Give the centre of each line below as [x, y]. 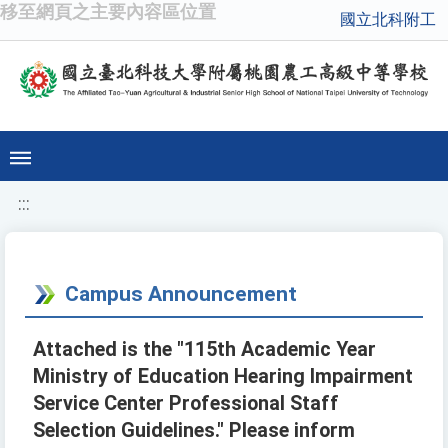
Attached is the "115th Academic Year [204, 350]
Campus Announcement [181, 294]
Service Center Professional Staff [186, 404]
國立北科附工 [388, 19]
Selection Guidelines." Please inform [194, 431]
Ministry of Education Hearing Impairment [223, 377]
